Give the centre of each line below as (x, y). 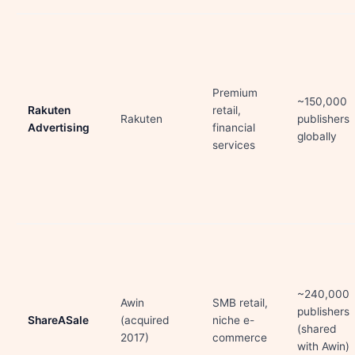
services (234, 145)
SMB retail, (240, 303)
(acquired (145, 320)
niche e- (233, 320)
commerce (240, 338)
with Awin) (323, 346)
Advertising (59, 128)
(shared (317, 329)
